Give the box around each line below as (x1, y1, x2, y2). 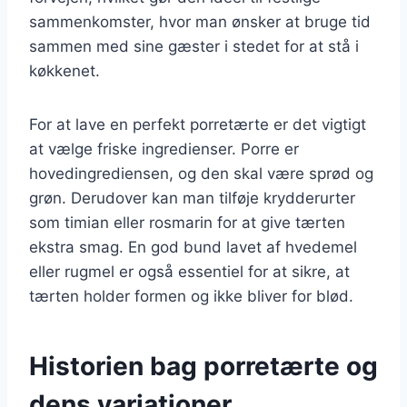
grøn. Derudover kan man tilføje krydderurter (29, 188, 355, 207)
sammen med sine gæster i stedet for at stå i (29, 36, 359, 55)
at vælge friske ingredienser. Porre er (29, 139, 299, 158)
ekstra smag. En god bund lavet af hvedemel (29, 237, 357, 256)
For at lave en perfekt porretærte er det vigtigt (29, 114, 366, 134)
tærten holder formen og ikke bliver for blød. (29, 286, 353, 305)
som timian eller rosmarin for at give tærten (29, 213, 345, 232)
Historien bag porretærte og (29, 350, 378, 382)
